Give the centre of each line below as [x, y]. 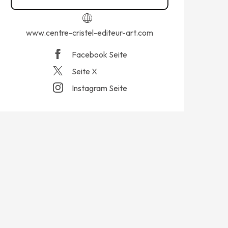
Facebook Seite [99, 54]
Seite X [84, 71]
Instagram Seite [99, 88]
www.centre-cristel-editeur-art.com [90, 33]
